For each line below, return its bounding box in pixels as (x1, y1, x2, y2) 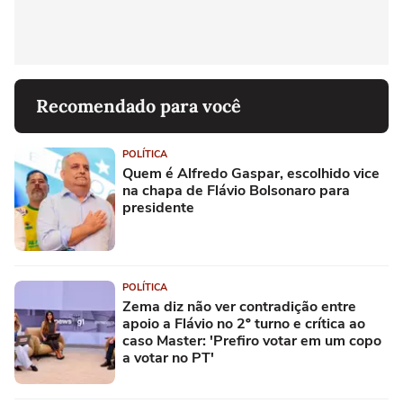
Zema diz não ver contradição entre (122, 297, 356, 318)
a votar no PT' (122, 348, 214, 369)
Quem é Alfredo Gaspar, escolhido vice (122, 164, 380, 184)
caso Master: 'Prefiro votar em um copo (122, 331, 381, 352)
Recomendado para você (36, 94, 241, 118)
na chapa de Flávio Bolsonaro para (122, 181, 350, 201)
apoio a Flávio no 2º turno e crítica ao (122, 314, 365, 335)
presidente (122, 198, 194, 219)
